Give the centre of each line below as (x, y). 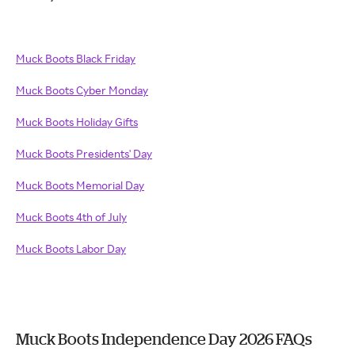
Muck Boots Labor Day (71, 248)
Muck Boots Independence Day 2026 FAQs (164, 339)
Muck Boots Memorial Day (80, 185)
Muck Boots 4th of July (71, 217)
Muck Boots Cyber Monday (82, 90)
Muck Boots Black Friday (76, 58)
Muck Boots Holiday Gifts (77, 122)
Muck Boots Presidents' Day (84, 153)
